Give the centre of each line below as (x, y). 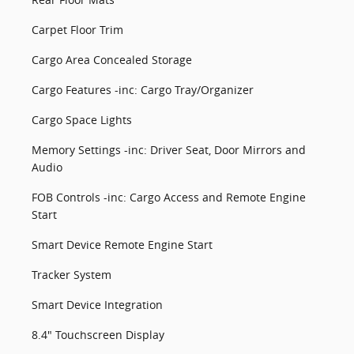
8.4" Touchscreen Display (98, 335)
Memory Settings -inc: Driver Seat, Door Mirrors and (169, 150)
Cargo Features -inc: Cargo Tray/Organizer (143, 90)
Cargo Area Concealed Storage (112, 60)
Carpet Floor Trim (77, 30)
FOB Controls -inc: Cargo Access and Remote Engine (169, 197)
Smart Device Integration (97, 305)
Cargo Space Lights (82, 120)
